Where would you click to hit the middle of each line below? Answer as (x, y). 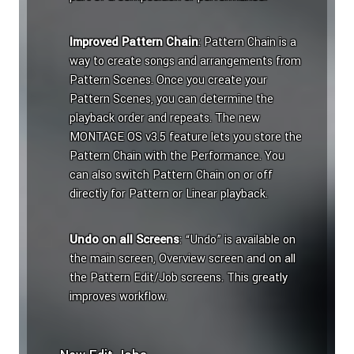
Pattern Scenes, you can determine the (171, 100)
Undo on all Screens (124, 240)
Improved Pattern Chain (134, 43)
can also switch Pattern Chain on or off (171, 175)
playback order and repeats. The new (165, 119)
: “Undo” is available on (237, 240)
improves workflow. (119, 297)
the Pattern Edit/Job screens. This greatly (179, 278)
